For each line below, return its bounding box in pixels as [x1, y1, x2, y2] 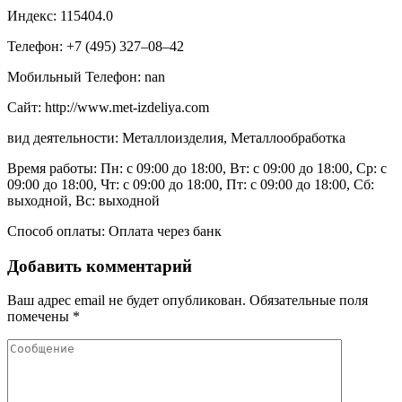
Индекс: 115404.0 [7, 7, 113, 23]
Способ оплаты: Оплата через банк [7, 223, 222, 239]
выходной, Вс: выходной [7, 192, 160, 208]
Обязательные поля [249, 293, 368, 309]
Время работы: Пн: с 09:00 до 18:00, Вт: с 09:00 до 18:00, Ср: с [7, 160, 387, 176]
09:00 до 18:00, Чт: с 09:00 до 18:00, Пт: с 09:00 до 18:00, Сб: [7, 176, 374, 192]
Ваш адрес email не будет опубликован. [7, 293, 246, 309]
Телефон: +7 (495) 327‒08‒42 [7, 38, 184, 54]
